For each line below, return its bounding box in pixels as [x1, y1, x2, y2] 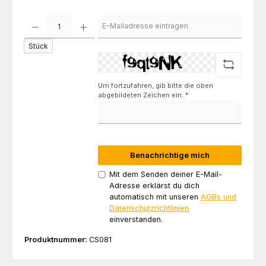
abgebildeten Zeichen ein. [98, 90, 186, 99]
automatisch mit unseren [109, 192, 201, 202]
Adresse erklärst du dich [109, 181, 200, 191]
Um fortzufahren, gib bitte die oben [98, 81, 214, 90]
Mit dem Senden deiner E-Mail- [109, 170, 223, 179]
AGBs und [201, 192, 237, 202]
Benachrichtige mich [130, 150, 210, 160]
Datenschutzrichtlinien [109, 204, 189, 213]
